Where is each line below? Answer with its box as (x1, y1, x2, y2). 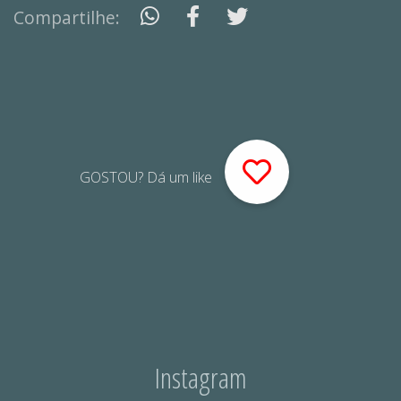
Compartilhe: (13, 5, 124, 30)
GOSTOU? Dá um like (80, 167, 216, 187)
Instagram (154, 358, 247, 397)
